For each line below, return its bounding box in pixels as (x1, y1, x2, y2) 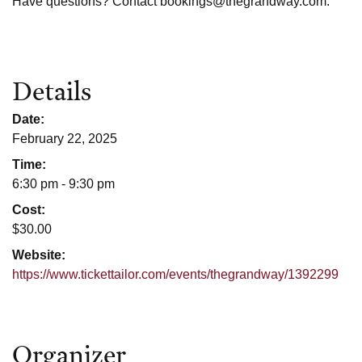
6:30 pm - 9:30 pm (12, 176, 115, 191)
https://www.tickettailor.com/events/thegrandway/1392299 (12, 267, 339, 281)
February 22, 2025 (12, 131, 117, 145)
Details (12, 67, 91, 108)
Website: (12, 247, 65, 262)
